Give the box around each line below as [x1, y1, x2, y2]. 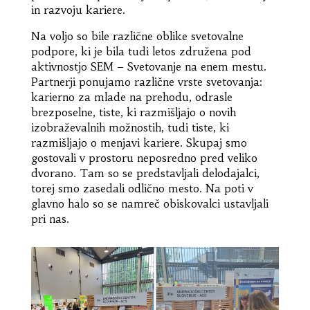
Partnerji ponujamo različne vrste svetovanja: [30, 74, 262, 89]
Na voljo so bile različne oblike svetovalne [30, 28, 244, 43]
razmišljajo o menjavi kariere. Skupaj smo [30, 135, 247, 149]
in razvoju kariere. [30, 2, 125, 17]
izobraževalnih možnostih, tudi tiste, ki [30, 120, 229, 134]
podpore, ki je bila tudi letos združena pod [30, 44, 251, 58]
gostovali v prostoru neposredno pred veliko [30, 150, 257, 165]
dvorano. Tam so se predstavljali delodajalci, [30, 165, 259, 180]
